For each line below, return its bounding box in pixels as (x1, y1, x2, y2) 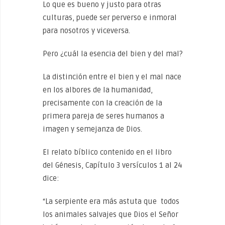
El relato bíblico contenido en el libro (43, 148, 172, 157)
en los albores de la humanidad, (43, 85, 153, 94)
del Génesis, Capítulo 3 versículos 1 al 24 (43, 161, 182, 170)
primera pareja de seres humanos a (43, 111, 164, 121)
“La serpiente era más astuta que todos (43, 197, 179, 206)
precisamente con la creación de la (43, 98, 162, 107)
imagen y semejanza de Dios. (43, 125, 142, 134)
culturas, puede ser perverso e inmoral (43, 13, 177, 22)
